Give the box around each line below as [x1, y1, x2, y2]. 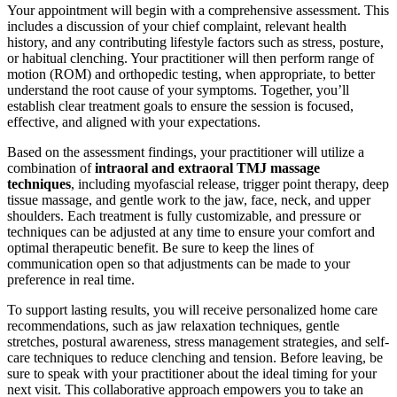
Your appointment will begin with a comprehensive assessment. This [7, 2, 389, 18]
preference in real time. [7, 271, 135, 287]
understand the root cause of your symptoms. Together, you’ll [7, 82, 349, 97]
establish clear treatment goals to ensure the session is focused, [7, 97, 354, 113]
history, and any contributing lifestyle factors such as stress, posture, [7, 34, 384, 50]
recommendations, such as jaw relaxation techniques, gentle [7, 317, 339, 333]
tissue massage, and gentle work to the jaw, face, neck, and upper [7, 191, 370, 207]
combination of [7, 160, 95, 175]
